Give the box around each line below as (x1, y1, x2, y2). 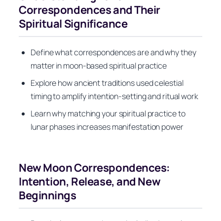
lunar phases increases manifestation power (31, 121, 184, 132)
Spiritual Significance (19, 16, 128, 32)
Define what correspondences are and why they (31, 46, 196, 58)
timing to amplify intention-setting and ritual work (31, 90, 198, 102)
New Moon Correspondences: (19, 160, 170, 175)
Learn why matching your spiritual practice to (31, 108, 185, 119)
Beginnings (19, 187, 76, 203)
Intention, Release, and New (19, 174, 161, 189)
